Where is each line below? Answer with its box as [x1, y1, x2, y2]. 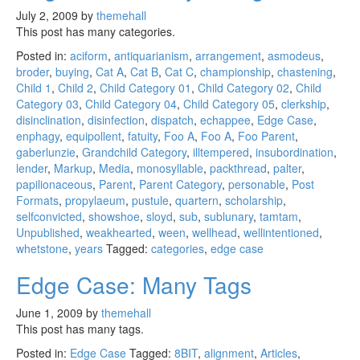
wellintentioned [243, 224, 319, 240]
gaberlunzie [16, 144, 76, 160]
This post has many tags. [16, 321, 144, 337]
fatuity [128, 128, 157, 144]
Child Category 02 [198, 80, 289, 96]
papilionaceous [16, 176, 92, 192]
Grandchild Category [82, 144, 186, 160]
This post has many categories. [16, 23, 175, 39]
